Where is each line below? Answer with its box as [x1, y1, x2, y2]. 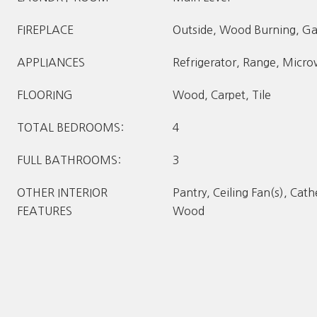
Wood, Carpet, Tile [173, 89, 271, 100]
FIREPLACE [17, 24, 74, 35]
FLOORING [17, 89, 73, 100]
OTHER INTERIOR [17, 187, 108, 198]
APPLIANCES [17, 57, 85, 68]
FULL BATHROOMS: [17, 154, 121, 166]
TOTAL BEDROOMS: [17, 122, 124, 133]
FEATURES [17, 205, 72, 217]
